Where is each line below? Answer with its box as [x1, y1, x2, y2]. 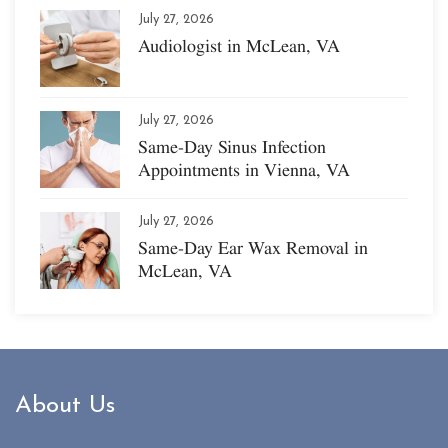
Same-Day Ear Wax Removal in [138, 234, 368, 260]
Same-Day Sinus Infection [138, 133, 326, 159]
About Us [15, 393, 115, 418]
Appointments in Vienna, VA [138, 156, 350, 182]
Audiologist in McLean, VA [138, 32, 340, 58]
